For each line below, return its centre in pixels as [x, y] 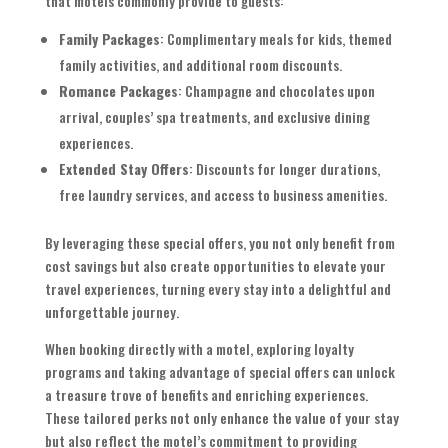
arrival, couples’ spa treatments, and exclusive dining [214, 117]
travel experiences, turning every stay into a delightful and [217, 289]
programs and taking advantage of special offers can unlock [219, 372]
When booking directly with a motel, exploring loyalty [199, 349]
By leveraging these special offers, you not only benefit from [219, 243]
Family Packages [109, 39]
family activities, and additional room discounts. [200, 65]
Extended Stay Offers [123, 169]
